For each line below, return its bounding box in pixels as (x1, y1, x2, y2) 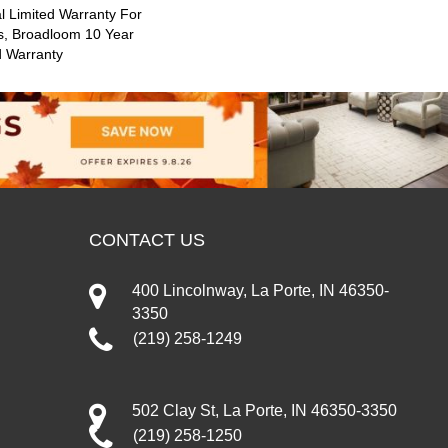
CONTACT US (88, 229, 205, 250)
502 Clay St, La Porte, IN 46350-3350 (131, 401, 397, 419)
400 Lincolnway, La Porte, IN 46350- (131, 281, 389, 299)
